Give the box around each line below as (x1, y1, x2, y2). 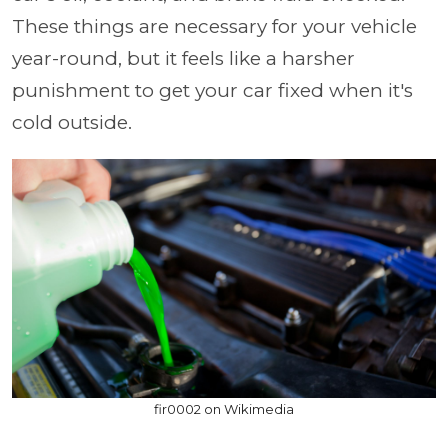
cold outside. (12, 111, 137, 134)
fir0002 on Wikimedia (154, 400, 294, 417)
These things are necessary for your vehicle (12, 15, 417, 38)
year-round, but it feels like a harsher (12, 47, 355, 70)
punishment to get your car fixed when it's (12, 79, 413, 102)
